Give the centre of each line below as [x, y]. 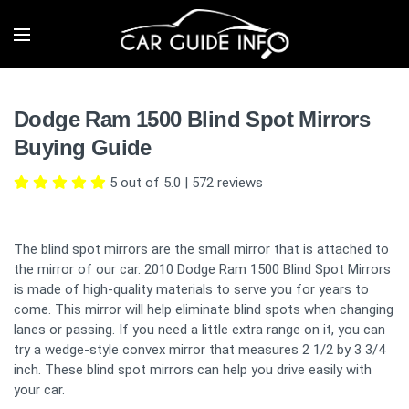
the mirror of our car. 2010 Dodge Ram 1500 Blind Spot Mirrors [202, 269]
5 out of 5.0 [145, 183]
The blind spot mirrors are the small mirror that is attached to [201, 249]
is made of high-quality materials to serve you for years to [191, 289]
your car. [39, 390]
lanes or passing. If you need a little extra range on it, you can [199, 330]
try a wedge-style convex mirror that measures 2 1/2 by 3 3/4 [199, 350]
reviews [238, 183]
